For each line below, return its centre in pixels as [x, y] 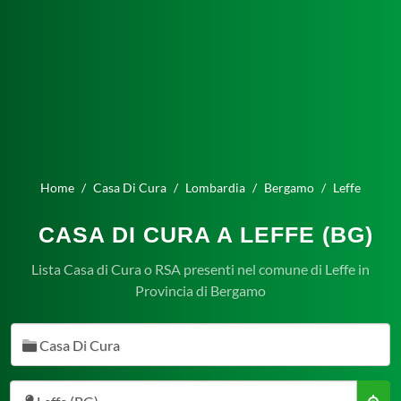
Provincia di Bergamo [200, 290]
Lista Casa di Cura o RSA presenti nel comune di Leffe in [200, 269]
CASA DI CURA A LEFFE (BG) [205, 235]
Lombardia [215, 188]
